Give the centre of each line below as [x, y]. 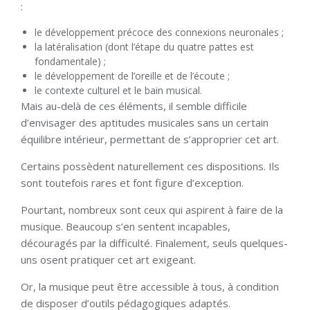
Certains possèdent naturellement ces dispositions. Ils [150, 166]
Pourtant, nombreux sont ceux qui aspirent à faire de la [152, 210]
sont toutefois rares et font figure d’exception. [132, 183]
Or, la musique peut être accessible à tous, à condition [150, 287]
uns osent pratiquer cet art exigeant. [108, 260]
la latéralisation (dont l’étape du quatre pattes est [144, 47]
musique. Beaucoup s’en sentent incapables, [126, 227]
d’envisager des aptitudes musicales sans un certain [145, 123]
